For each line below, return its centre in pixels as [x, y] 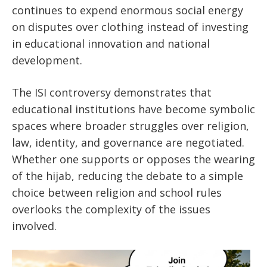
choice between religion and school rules [117, 193]
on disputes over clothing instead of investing [130, 27]
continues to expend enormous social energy [128, 10]
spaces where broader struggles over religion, [131, 126]
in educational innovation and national [111, 44]
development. [47, 60]
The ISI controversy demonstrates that [112, 93]
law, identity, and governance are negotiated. [128, 143]
